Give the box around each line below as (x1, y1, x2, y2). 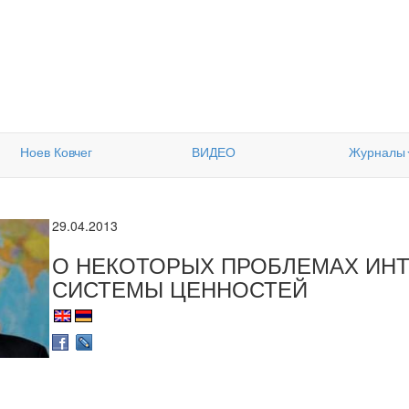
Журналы (348, 142, 405, 161)
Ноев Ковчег (19, 142, 92, 161)
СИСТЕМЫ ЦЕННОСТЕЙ (52, 271, 308, 304)
